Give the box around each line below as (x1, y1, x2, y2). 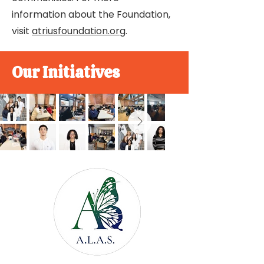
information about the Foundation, (12, 8, 170, 21)
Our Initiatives (12, 62, 120, 82)
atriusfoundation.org (32, 24, 126, 38)
